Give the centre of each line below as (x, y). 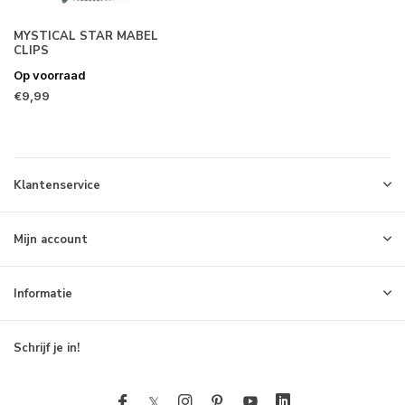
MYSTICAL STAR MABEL (86, 36)
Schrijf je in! (47, 348)
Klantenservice (57, 185)
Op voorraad (50, 75)
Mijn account (51, 240)
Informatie (43, 294)
